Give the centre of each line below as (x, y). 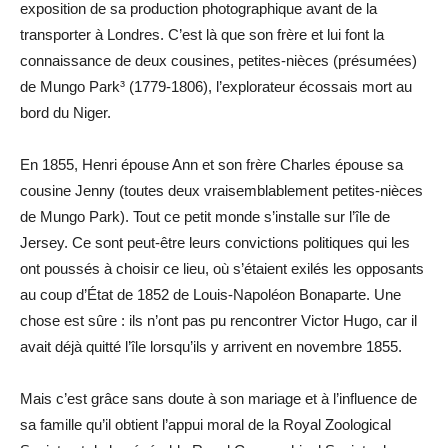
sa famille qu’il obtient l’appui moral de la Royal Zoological (205, 425)
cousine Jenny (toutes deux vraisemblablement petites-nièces (221, 191)
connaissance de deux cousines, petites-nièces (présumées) (218, 61)
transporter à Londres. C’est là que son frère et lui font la (202, 35)
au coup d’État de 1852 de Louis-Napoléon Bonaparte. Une (210, 295)
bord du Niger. (65, 113)
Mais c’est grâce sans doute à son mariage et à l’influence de (218, 399)
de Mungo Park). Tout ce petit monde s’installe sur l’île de (205, 217)
